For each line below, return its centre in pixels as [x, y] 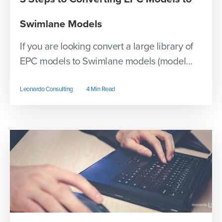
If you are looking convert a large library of [107, 47]
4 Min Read [100, 89]
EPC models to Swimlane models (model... [106, 62]
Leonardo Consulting [46, 89]
